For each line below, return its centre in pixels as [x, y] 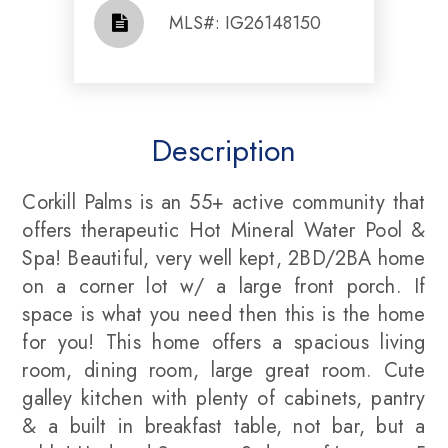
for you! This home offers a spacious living [224, 342]
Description [224, 150]
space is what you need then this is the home [224, 314]
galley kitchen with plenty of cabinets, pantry [224, 398]
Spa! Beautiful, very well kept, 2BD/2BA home [224, 258]
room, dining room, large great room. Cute [224, 370]
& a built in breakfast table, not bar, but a [224, 426]
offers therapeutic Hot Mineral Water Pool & [224, 230]
